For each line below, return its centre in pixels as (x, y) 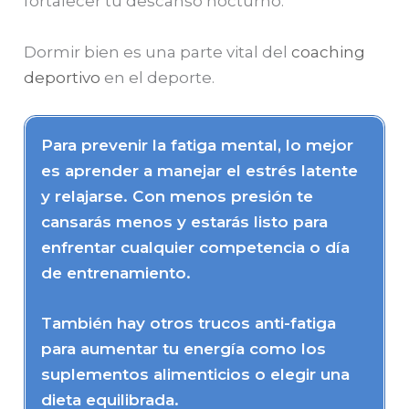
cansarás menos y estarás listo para (185, 221)
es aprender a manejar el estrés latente (200, 170)
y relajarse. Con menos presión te (178, 196)
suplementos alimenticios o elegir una (196, 375)
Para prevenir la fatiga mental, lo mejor (198, 145)
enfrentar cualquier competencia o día (196, 247)
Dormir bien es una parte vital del (158, 52)
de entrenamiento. (116, 273)
